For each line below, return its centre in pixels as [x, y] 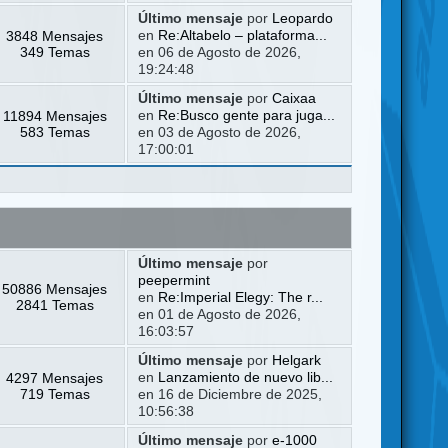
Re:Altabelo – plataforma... [242, 35]
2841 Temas [54, 304]
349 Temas [54, 51]
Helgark [296, 360]
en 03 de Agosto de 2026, [219, 132]
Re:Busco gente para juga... [246, 115]
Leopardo [302, 18]
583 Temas [54, 131]
